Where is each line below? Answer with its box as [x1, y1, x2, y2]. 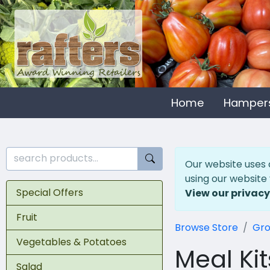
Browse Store [174, 221, 238, 234]
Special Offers [16, 185, 83, 199]
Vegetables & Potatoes [16, 234, 127, 249]
